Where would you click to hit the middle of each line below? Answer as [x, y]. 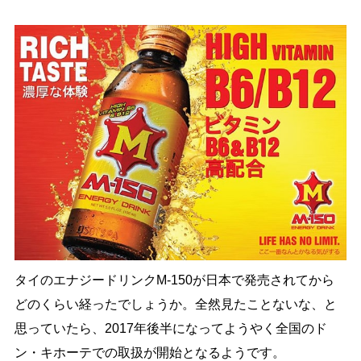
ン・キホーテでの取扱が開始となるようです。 [149, 352]
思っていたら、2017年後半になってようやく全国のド [170, 328]
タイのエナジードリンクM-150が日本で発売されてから [174, 280]
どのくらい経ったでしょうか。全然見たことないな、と [175, 304]
